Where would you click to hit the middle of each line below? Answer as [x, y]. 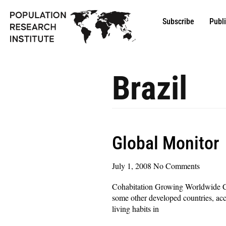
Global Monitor [165, 143]
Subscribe [178, 21]
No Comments [177, 165]
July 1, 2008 [133, 165]
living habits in [135, 208]
